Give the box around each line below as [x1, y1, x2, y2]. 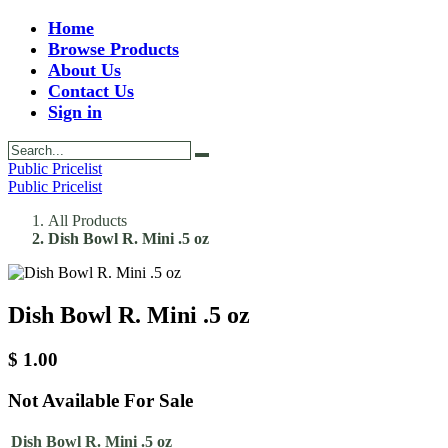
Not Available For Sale [8, 389, 193, 411]
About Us [48, 60, 121, 80]
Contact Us [48, 81, 134, 101]
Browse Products [48, 39, 179, 59]
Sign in [48, 102, 102, 122]
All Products [48, 212, 127, 229]
